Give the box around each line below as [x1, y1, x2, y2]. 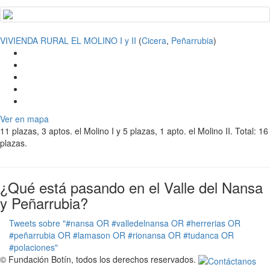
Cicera [142, 34, 166, 47]
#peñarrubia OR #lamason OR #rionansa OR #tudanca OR [9, 229, 234, 242]
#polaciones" [9, 241, 58, 254]
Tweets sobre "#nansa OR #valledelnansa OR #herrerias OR [9, 217, 240, 230]
